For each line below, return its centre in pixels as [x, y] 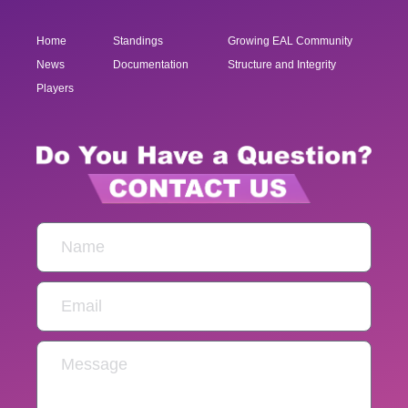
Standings [138, 41]
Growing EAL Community [291, 41]
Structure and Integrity [282, 64]
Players [55, 88]
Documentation [150, 64]
